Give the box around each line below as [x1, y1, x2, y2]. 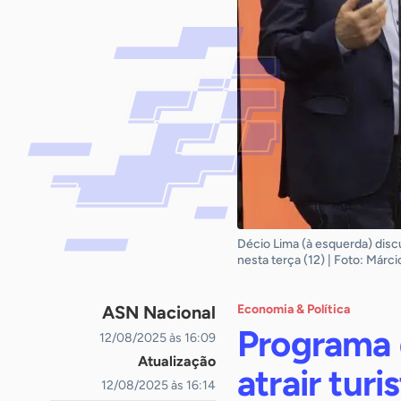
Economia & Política [237, 302, 350, 317]
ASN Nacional [102, 302, 216, 323]
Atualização [138, 353, 216, 370]
